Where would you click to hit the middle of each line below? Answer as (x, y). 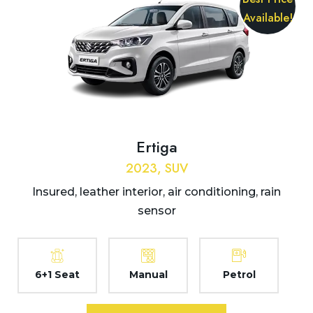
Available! (268, 18)
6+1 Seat (57, 275)
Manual (148, 275)
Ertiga (156, 147)
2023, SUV (156, 169)
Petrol (239, 275)
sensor (156, 211)
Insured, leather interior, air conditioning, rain (156, 192)
